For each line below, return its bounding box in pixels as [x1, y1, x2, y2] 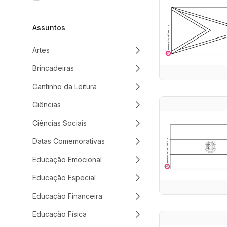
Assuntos [32, 23, 65, 32]
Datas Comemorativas [32, 137, 105, 145]
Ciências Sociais [32, 119, 87, 127]
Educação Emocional [32, 155, 102, 164]
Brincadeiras [32, 64, 74, 72]
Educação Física [32, 210, 87, 218]
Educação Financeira [32, 192, 102, 200]
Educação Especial [32, 173, 96, 182]
